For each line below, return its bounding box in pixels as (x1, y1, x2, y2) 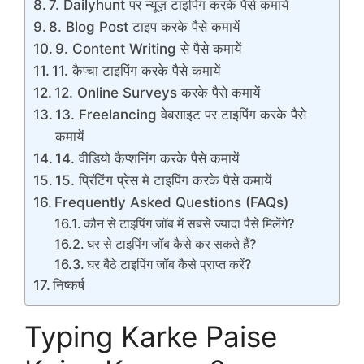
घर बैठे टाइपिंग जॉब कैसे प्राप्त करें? (86, 255, 251, 272)
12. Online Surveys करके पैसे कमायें (54, 84, 261, 101)
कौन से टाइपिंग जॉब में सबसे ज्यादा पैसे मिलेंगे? (83, 214, 294, 232)
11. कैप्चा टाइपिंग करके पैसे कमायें (52, 62, 221, 79)
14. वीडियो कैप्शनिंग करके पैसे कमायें (55, 149, 240, 167)
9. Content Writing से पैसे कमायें (55, 40, 242, 57)
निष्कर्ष (53, 276, 85, 293)
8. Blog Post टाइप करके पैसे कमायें (49, 18, 240, 35)
